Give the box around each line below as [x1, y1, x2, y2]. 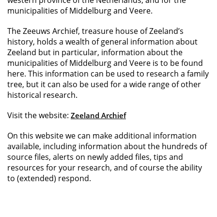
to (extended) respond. [7, 173, 91, 184]
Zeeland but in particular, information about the [7, 47, 183, 58]
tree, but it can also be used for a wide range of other [7, 79, 201, 90]
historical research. [7, 90, 77, 100]
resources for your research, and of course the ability [7, 162, 202, 173]
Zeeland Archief [71, 110, 126, 120]
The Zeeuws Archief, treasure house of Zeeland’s [7, 26, 184, 36]
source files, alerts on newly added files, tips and [7, 152, 183, 162]
